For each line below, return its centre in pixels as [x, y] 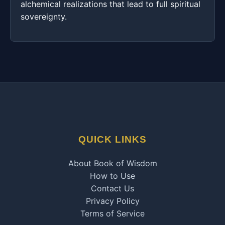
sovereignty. [44, 16]
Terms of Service [113, 213]
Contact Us [113, 188]
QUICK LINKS [113, 139]
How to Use [113, 176]
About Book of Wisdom [113, 163]
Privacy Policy [113, 201]
